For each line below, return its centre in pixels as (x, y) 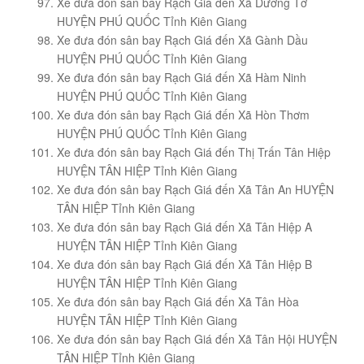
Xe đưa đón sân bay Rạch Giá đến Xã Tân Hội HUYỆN (197, 339)
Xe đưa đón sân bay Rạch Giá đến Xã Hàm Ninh (182, 78)
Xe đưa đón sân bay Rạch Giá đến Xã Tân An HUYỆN (195, 190)
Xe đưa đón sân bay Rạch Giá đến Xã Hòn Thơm (183, 115)
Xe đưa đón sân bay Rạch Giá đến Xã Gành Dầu (182, 40)
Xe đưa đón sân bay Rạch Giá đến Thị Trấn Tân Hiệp (194, 152)
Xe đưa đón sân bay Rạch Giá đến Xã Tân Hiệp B (184, 264)
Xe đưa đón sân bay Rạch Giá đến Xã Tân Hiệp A (184, 227)
